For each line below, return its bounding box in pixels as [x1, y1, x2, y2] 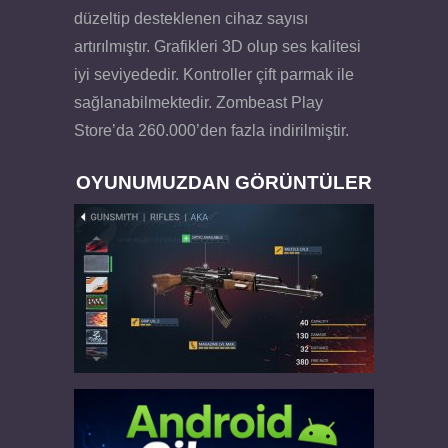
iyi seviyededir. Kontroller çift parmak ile [74, 66, 354, 84]
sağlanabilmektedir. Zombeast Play [74, 94, 323, 112]
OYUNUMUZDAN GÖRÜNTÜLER [75, 171, 372, 193]
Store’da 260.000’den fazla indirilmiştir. [74, 122, 349, 140]
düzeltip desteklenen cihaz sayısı [74, 10, 308, 28]
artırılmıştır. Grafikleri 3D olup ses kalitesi [74, 38, 361, 56]
